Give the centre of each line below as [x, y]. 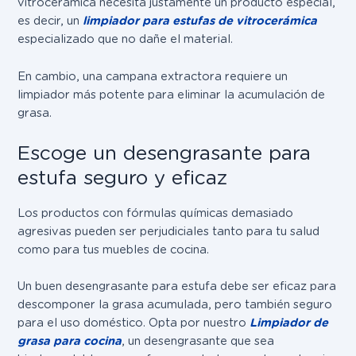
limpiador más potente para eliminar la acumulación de [172, 94]
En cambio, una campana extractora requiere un [153, 76]
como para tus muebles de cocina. [114, 249]
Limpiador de [289, 323]
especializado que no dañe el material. [126, 39]
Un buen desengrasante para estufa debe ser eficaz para [177, 286]
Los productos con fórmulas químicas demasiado [156, 213]
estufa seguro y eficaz [123, 178]
